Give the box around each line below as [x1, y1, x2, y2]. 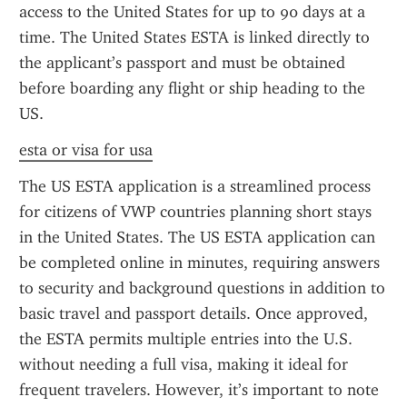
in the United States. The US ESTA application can [19, 227, 375, 247]
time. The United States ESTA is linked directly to [19, 27, 370, 47]
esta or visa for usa [19, 140, 153, 160]
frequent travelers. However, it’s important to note [19, 380, 379, 400]
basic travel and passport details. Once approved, [19, 303, 368, 323]
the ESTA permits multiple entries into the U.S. [19, 329, 352, 349]
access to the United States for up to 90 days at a [19, 2, 365, 22]
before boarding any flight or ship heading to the [19, 78, 365, 98]
